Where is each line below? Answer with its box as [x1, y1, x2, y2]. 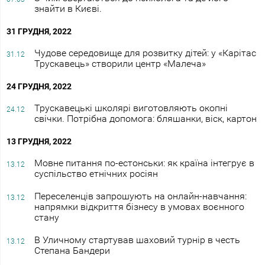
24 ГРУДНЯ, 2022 [7, 81, 72, 91]
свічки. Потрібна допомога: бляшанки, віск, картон [34, 112, 257, 124]
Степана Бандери [34, 244, 110, 256]
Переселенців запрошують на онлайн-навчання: [34, 190, 247, 202]
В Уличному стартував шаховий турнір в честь [34, 234, 240, 245]
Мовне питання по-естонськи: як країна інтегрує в [34, 157, 254, 169]
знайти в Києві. [34, 2, 102, 14]
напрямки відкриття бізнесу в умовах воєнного [34, 201, 244, 212]
